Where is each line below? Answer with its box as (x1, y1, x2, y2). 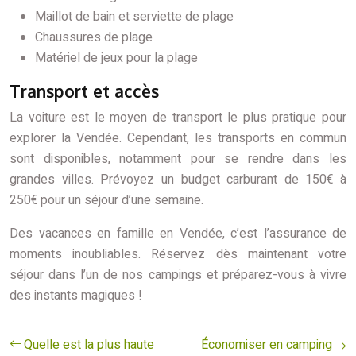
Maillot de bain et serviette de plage (35, 7, 234, 26)
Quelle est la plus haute (24, 335, 154, 354)
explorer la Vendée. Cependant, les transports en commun (10, 129, 346, 148)
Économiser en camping (201, 335, 332, 354)
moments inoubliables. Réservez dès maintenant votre (10, 245, 346, 264)
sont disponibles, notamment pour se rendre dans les (10, 149, 346, 168)
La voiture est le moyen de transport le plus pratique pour (10, 108, 346, 127)
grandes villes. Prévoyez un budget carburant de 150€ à (10, 170, 346, 189)
